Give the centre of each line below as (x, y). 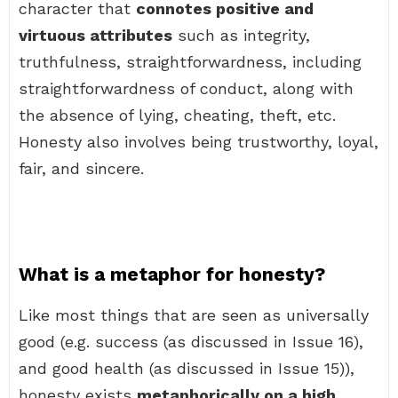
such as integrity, (241, 35)
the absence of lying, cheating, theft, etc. (177, 115)
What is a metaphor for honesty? (172, 274)
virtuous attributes (96, 35)
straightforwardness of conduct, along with (186, 88)
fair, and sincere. (81, 168)
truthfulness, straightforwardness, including (190, 62)
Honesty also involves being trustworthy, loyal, (199, 142)
